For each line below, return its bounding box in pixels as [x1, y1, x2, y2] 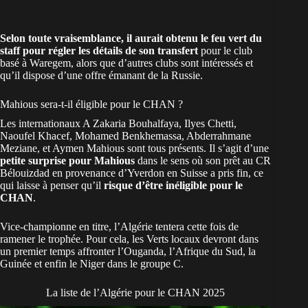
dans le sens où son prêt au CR [135, 155, 271, 167]
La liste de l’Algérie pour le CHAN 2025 [46, 287, 225, 299]
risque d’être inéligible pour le [104, 179, 243, 192]
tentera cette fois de [153, 221, 239, 233]
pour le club [201, 45, 252, 57]
